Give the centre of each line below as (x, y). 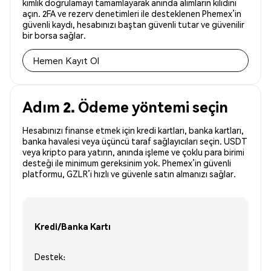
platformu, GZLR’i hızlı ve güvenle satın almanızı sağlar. (129, 174)
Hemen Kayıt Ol (66, 61)
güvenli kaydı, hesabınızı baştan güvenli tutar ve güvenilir (133, 24)
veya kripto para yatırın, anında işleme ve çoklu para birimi (133, 152)
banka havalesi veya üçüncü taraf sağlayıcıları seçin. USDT (135, 141)
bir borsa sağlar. (54, 35)
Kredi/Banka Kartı (73, 226)
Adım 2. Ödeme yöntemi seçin (125, 107)
